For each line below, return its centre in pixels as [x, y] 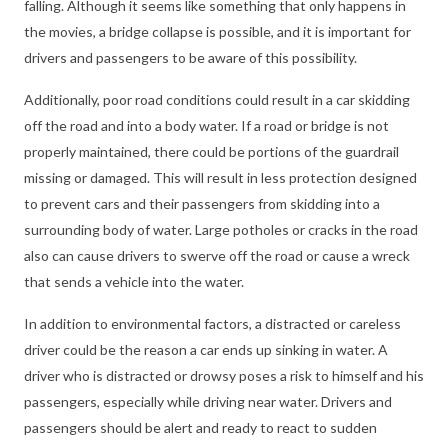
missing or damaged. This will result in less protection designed [220, 178]
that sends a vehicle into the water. [134, 282]
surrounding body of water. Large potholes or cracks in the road [221, 230]
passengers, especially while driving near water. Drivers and [208, 402]
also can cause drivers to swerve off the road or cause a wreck [217, 256]
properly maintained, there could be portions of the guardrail [211, 152]
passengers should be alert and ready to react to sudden [200, 428]
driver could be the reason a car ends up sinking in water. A [206, 350]
